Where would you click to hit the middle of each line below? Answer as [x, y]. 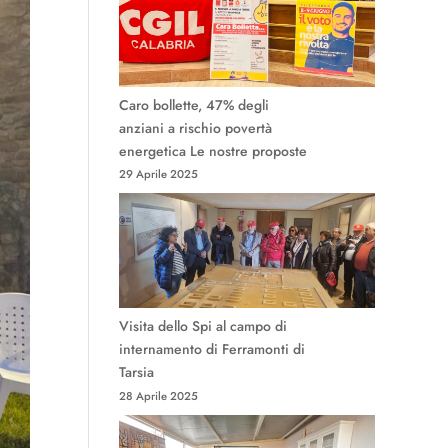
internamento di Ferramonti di [212, 349]
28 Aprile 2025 [159, 395]
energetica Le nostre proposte [213, 151]
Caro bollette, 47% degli [194, 105]
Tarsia [137, 372]
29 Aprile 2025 [159, 174]
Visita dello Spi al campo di [203, 326]
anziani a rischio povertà [196, 128]
